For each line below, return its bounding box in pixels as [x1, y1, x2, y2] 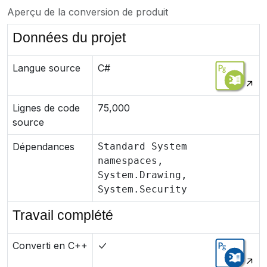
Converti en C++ [13, 240, 88, 252]
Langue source [13, 62, 80, 74]
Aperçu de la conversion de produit [7, 6, 168, 18]
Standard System [98, 141, 187, 152]
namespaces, [98, 155, 163, 166]
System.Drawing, [98, 169, 187, 181]
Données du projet [13, 30, 126, 45]
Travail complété [13, 207, 113, 223]
